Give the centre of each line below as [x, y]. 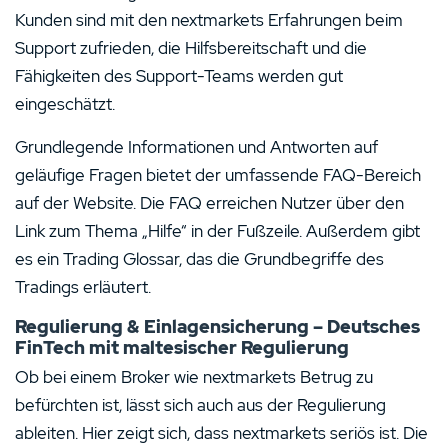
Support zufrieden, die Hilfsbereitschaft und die [191, 47]
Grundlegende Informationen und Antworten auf [196, 146]
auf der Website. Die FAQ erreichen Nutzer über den [209, 202]
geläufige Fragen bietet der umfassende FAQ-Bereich [218, 174]
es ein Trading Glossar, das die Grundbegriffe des [199, 258]
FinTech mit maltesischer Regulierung [182, 347]
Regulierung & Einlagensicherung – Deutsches [217, 326]
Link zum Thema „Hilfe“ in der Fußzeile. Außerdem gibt [217, 230]
